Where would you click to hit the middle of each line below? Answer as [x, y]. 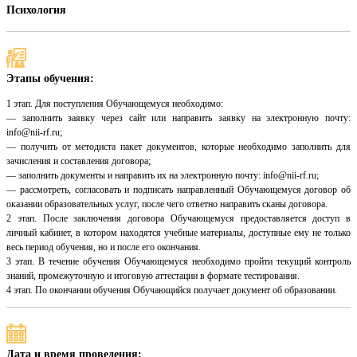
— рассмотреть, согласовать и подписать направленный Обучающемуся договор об [178, 190]
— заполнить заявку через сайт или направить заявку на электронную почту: [178, 118]
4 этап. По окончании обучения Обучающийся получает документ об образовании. [172, 290]
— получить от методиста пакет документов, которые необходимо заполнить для [178, 147]
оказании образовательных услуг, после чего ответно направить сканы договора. [167, 204]
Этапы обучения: [50, 79]
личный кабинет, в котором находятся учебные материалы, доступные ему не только [178, 233]
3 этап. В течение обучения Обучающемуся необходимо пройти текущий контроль [178, 262]
